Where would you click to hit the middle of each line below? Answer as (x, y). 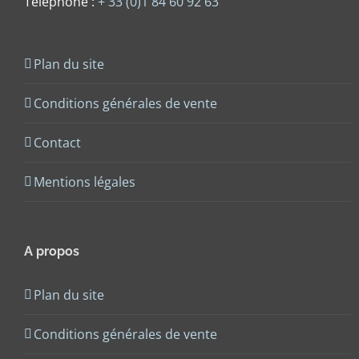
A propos (52, 251)
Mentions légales (85, 182)
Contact (57, 142)
